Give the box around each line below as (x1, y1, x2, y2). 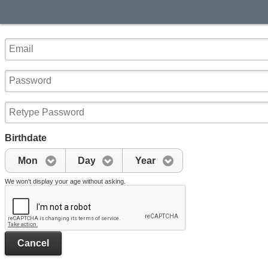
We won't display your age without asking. (5, 177, 126, 185)
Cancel (17, 238, 49, 249)
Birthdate (5, 133, 47, 144)
